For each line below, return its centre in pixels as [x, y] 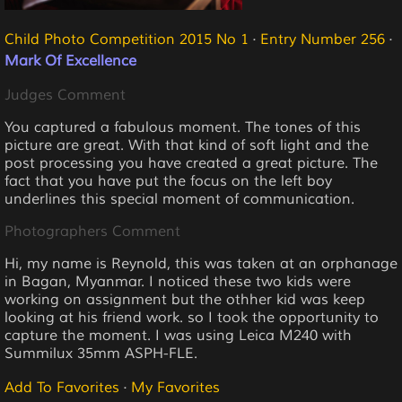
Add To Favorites [62, 387]
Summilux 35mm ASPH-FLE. [101, 353]
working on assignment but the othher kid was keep [185, 299]
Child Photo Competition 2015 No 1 [127, 39]
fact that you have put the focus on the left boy [168, 181]
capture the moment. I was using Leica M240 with [178, 335]
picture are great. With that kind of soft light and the [187, 145]
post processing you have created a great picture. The [191, 163]
